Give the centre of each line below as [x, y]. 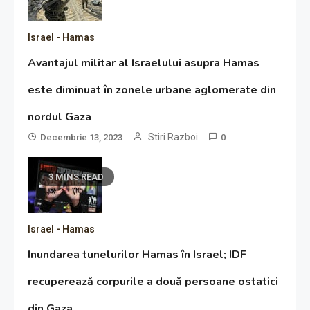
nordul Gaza [60, 117]
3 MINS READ [76, 177]
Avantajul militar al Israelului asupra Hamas [144, 63]
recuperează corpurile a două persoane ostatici [153, 282]
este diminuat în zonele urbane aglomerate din [152, 90]
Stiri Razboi [173, 137]
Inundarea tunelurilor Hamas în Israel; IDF [137, 255]
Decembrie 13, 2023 [82, 138]
